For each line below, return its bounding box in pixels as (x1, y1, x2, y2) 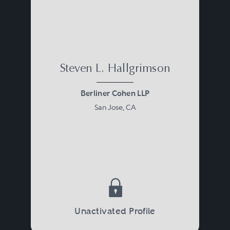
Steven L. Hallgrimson (60, 63, 170, 75)
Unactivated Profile (74, 205, 156, 217)
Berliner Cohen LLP (81, 88, 149, 99)
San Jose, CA (94, 103, 136, 111)
